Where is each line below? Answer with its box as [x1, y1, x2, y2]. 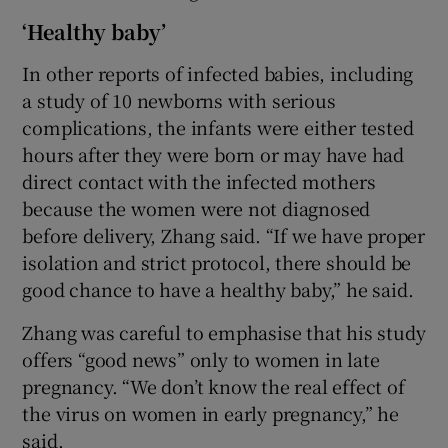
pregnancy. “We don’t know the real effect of [22, 372, 405, 399]
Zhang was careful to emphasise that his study [22, 318, 426, 345]
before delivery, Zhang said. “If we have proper [22, 221, 426, 248]
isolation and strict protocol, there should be [22, 248, 412, 275]
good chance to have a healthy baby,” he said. [22, 275, 414, 302]
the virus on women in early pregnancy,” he [22, 399, 400, 426]
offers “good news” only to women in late [22, 345, 380, 372]
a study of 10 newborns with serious [22, 86, 336, 113]
